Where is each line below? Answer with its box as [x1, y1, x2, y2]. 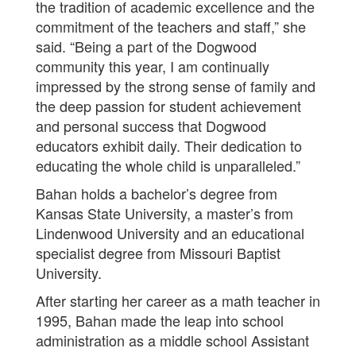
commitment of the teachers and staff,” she [36, 16, 306, 37]
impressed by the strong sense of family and [36, 75, 315, 96]
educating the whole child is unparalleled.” [36, 155, 300, 176]
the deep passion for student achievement [36, 95, 301, 116]
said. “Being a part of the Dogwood [36, 36, 257, 56]
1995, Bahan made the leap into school [36, 310, 284, 331]
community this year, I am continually [36, 56, 269, 76]
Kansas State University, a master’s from [36, 203, 293, 223]
